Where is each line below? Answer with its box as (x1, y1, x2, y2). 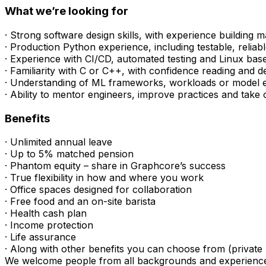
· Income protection (5, 219, 93, 232)
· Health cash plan (5, 207, 87, 220)
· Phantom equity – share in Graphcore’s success (5, 160, 226, 172)
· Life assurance (5, 231, 76, 243)
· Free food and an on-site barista (5, 195, 156, 208)
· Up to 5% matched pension (5, 148, 134, 160)
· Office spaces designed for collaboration (5, 183, 192, 196)
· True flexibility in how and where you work (5, 172, 204, 184)
